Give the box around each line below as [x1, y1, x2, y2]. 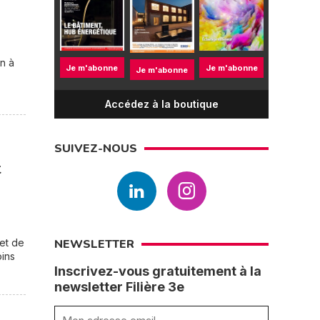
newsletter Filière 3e [54, 279, 184, 294]
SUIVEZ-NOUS [54, 141, 137, 156]
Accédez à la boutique [104, 98, 219, 110]
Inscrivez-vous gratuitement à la [54, 264, 261, 279]
